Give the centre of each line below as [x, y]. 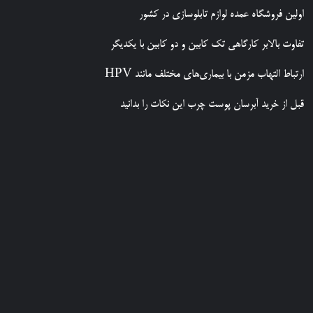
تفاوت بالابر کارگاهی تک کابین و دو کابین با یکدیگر [207, 44]
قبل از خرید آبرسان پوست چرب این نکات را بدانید [212, 104]
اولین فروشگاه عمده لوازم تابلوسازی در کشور [221, 14]
